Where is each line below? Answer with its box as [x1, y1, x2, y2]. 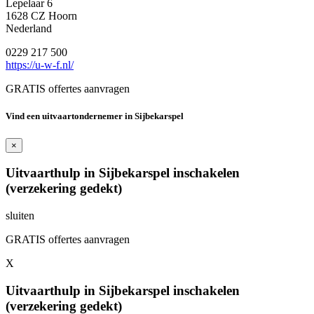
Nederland [6, 22, 52, 35]
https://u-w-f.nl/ [6, 59, 74, 71]
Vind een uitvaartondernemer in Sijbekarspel [6, 111, 184, 122]
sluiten [6, 209, 34, 221]
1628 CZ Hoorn [6, 10, 77, 22]
